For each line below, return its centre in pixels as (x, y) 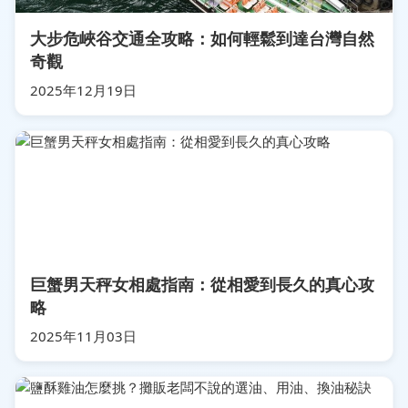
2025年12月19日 (83, 90)
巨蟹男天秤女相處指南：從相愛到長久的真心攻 (202, 284)
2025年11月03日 (83, 336)
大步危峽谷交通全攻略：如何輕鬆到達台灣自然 (202, 38)
